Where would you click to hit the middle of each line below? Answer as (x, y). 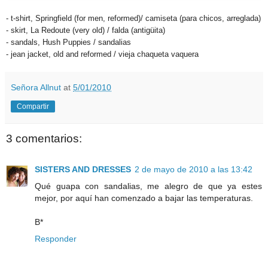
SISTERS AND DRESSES (83, 170)
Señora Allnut (36, 87)
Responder (56, 239)
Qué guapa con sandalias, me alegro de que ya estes (148, 186)
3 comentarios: (44, 138)
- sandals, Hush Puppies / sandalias (68, 42)
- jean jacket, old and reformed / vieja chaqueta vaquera (102, 54)
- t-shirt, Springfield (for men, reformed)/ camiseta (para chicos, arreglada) (133, 18)
